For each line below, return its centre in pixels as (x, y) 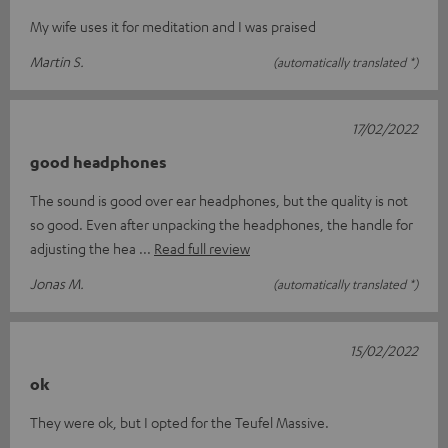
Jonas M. (57, 282)
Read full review (202, 247)
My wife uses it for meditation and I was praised (173, 25)
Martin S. (57, 60)
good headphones (98, 161)
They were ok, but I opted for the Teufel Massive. (179, 421)
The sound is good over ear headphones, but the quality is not (219, 199)
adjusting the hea (84, 247)
